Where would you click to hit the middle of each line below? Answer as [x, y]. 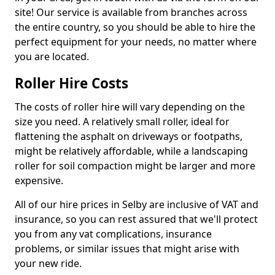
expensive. [39, 181]
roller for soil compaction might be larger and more [135, 166]
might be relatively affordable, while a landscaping [131, 151]
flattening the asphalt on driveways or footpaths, [129, 137]
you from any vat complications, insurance [113, 234]
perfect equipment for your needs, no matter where [136, 42]
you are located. [52, 57]
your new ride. [48, 264]
